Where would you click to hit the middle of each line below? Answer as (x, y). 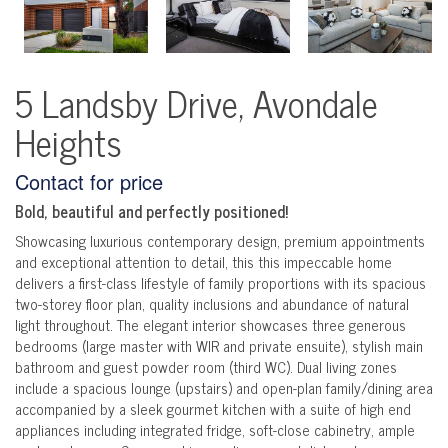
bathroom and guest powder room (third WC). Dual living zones (206, 367)
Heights (68, 142)
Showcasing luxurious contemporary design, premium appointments (220, 241)
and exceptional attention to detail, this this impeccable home (203, 262)
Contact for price (89, 182)
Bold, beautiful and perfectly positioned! (151, 211)
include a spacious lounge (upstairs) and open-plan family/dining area (224, 388)
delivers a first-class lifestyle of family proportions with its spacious (220, 283)
